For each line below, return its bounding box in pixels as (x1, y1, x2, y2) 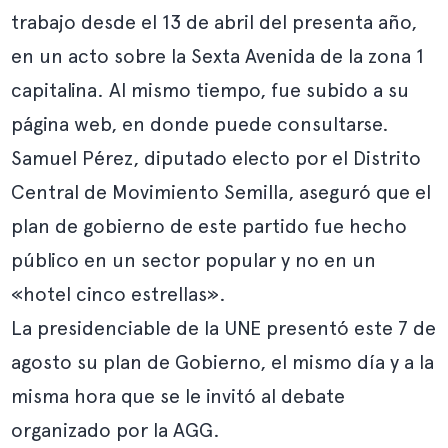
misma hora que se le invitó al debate (11, 384, 346, 408)
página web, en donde (11, 112, 215, 136)
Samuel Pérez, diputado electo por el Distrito (11, 146, 422, 170)
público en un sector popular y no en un (11, 248, 377, 272)
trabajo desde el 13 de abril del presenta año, (11, 10, 418, 34)
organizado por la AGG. (11, 418, 221, 442)
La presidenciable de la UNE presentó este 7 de (11, 316, 437, 340)
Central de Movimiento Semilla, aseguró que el (11, 180, 432, 204)
